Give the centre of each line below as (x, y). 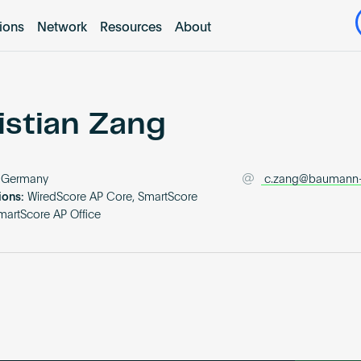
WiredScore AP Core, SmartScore (113, 198)
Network (62, 28)
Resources (131, 28)
